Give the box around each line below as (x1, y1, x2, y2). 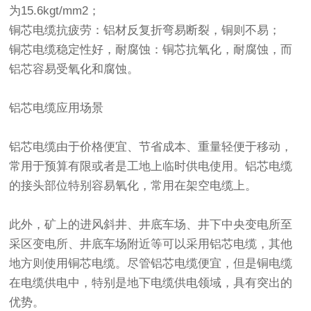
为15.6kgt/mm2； (9, 4, 101, 18)
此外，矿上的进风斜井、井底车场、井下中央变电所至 (9, 218, 293, 232)
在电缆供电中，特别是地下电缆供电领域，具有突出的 (9, 276, 293, 290)
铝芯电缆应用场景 (9, 101, 104, 115)
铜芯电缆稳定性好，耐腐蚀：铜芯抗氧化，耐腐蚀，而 (9, 43, 293, 57)
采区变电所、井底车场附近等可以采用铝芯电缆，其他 (9, 237, 293, 251)
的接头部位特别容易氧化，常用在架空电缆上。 (9, 179, 258, 193)
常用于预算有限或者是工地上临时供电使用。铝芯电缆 (9, 160, 293, 174)
